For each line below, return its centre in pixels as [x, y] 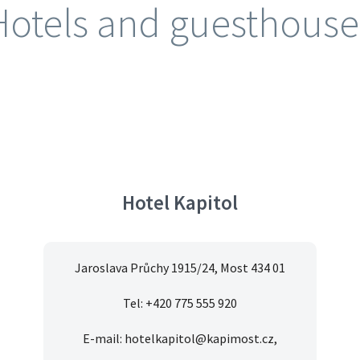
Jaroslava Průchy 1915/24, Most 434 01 [180, 268]
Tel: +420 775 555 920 [180, 303]
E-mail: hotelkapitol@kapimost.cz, [180, 339]
